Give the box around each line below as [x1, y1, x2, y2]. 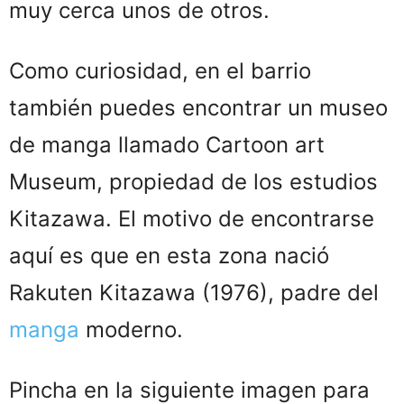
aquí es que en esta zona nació [9, 242, 329, 269]
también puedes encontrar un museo [9, 94, 388, 121]
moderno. [79, 316, 183, 343]
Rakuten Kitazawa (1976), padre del [9, 279, 379, 306]
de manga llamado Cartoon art [9, 131, 325, 158]
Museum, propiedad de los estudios [9, 168, 378, 195]
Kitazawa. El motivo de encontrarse [9, 205, 374, 232]
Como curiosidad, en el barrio [9, 57, 311, 84]
